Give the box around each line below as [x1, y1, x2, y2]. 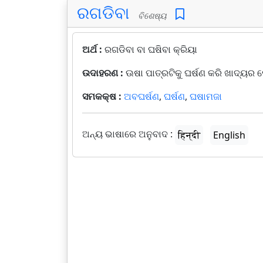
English [213, 129, 245, 141]
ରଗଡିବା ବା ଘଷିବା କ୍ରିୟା [104, 43, 197, 56]
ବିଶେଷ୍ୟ [133, 10, 167, 21]
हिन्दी [178, 129, 200, 141]
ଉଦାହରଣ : [82, 66, 126, 79]
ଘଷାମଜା [190, 90, 222, 103]
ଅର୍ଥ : [82, 43, 104, 56]
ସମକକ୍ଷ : [82, 90, 124, 103]
